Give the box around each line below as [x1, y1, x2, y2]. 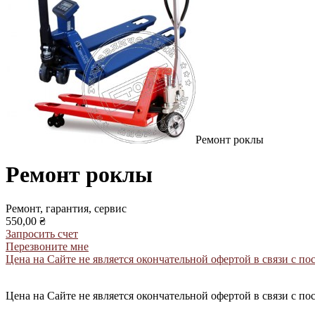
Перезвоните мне [6, 240, 89, 253]
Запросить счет [6, 228, 78, 240]
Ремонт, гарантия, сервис [6, 202, 127, 215]
